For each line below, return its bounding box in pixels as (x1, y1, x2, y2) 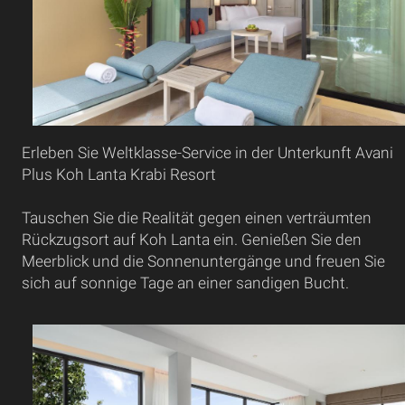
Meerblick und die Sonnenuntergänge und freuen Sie (21, 252, 385, 271)
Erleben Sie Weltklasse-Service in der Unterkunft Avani (21, 144, 393, 163)
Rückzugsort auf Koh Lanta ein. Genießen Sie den (21, 231, 362, 250)
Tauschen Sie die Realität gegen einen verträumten (21, 209, 372, 228)
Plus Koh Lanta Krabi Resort (21, 165, 216, 184)
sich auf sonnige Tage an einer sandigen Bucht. (21, 274, 349, 293)
